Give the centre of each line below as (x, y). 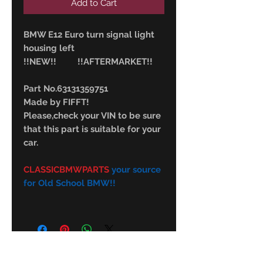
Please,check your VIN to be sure (92, 116)
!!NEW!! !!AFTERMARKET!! (88, 62)
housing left (49, 48)
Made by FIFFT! (56, 102)
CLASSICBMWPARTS (68, 170)
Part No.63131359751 (66, 89)
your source (136, 170)
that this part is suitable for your (92, 129)
